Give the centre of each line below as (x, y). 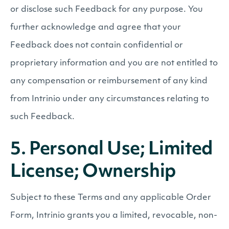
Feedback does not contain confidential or (97, 45)
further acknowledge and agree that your (96, 28)
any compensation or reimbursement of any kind (109, 81)
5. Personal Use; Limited (111, 150)
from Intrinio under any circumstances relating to (110, 99)
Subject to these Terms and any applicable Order (111, 198)
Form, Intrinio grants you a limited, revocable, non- (114, 216)
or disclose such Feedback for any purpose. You (107, 10)
